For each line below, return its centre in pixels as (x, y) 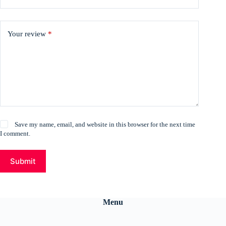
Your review (28, 34)
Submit (23, 161)
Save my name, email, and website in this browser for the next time (105, 124)
